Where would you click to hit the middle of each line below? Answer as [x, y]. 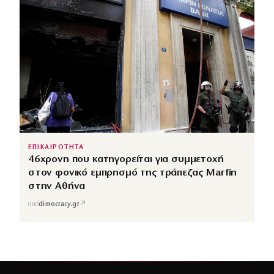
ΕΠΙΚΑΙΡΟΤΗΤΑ [56, 148]
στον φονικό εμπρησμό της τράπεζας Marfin [133, 173]
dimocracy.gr [59, 204]
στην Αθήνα [57, 187]
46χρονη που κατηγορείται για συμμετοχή [126, 160]
